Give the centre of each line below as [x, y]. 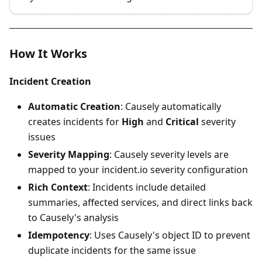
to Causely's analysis [73, 218]
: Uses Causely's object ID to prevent [170, 235]
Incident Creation [50, 82]
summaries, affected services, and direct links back [140, 203]
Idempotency [59, 235]
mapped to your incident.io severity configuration [138, 170]
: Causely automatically [171, 107]
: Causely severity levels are [169, 155]
